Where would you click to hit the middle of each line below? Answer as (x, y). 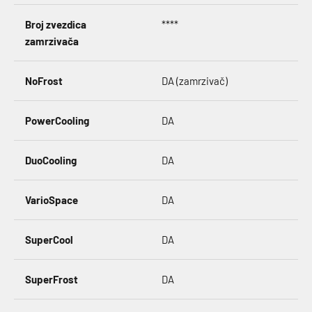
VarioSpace (52, 200)
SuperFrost (52, 279)
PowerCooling (57, 120)
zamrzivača (52, 41)
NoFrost (44, 81)
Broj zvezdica (56, 24)
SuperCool (49, 240)
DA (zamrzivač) (195, 81)
